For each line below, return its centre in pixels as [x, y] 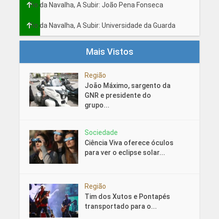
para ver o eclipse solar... [125, 152]
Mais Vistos [109, 51]
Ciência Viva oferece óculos [129, 142]
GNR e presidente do [118, 95]
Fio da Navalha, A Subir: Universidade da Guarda [102, 25]
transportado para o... [120, 206]
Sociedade [101, 132]
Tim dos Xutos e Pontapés [127, 196]
